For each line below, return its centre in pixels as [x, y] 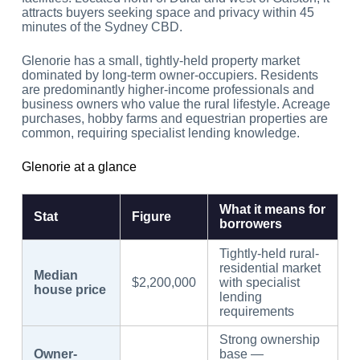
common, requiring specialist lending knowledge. [160, 133]
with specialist [259, 283]
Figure [151, 217]
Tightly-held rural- [269, 254]
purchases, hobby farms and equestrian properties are [174, 119]
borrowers [250, 224]
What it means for [272, 210]
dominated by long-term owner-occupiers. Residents [170, 76]
